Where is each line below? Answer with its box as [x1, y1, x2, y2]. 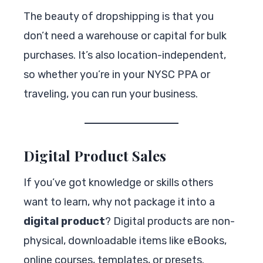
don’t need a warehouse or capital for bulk [23, 29, 227, 42]
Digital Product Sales [23, 146, 166, 165]
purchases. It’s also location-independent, [23, 48, 226, 62]
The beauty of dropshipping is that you [23, 9, 214, 23]
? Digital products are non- [105, 214, 235, 228]
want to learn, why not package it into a [23, 195, 215, 208]
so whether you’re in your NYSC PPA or [23, 68, 210, 81]
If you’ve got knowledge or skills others [23, 176, 213, 189]
